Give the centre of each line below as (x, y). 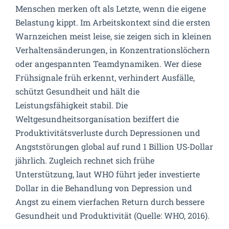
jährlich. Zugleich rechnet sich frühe (85, 160)
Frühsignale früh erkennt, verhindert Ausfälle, (105, 77)
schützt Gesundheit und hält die (77, 91)
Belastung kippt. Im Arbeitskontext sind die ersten (113, 22)
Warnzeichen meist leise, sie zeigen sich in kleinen (113, 36)
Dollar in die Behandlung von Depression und (104, 188)
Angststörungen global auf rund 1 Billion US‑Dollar (114, 146)
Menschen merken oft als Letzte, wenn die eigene (111, 8)
